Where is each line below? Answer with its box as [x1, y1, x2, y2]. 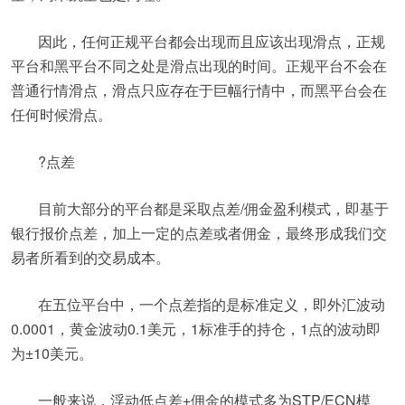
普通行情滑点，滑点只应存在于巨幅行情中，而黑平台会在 [11, 80, 387, 100]
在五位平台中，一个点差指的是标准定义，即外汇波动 [38, 294, 385, 315]
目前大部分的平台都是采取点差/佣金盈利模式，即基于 [38, 198, 389, 219]
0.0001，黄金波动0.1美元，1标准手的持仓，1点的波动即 [11, 318, 381, 339]
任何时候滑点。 [11, 104, 112, 125]
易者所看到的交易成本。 [11, 247, 170, 268]
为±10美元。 [11, 343, 93, 363]
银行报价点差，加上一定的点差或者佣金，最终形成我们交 [11, 222, 387, 243]
